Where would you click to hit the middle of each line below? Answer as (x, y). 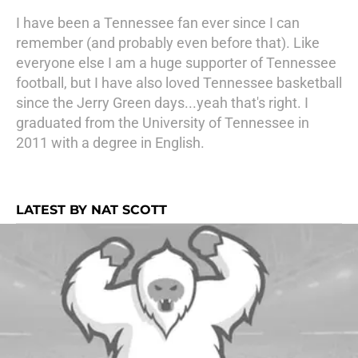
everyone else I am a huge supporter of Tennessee (176, 63)
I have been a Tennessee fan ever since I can (158, 23)
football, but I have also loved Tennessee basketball (179, 83)
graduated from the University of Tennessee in (163, 123)
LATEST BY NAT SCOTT (91, 210)
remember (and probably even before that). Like (168, 43)
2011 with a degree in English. (110, 143)
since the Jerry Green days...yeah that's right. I (162, 103)
